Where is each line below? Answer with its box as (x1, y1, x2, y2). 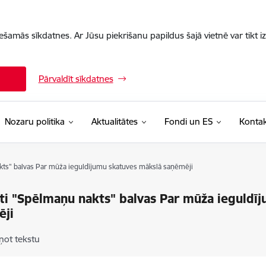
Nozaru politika (4, 116, 65, 127)
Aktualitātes (91, 116, 138, 127)
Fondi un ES (164, 116, 213, 127)
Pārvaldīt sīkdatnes (38, 73, 113, 84)
